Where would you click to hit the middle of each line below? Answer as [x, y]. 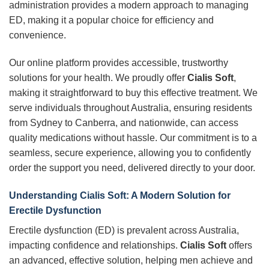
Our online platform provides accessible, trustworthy [119, 62]
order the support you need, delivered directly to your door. [132, 168]
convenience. [38, 35]
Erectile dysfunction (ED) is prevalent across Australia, [124, 230]
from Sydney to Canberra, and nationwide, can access [124, 122]
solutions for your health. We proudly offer [98, 77]
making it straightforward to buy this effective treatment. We [133, 92]
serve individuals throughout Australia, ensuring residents [131, 107]
